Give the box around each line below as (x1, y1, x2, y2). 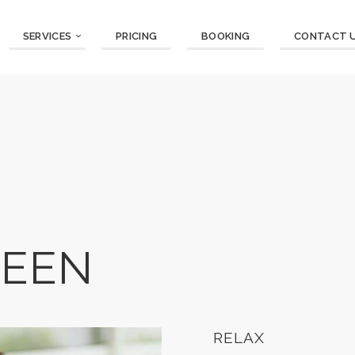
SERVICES (22, 29, 72, 42)
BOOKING (201, 29, 250, 42)
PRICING (116, 29, 158, 42)
